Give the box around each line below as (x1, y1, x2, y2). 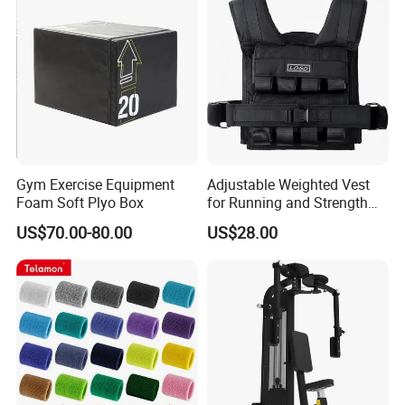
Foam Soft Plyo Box (16, 192, 145, 212)
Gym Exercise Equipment (16, 174, 175, 194)
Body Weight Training (206, 210, 344, 231)
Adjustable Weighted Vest (206, 174, 370, 194)
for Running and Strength (206, 192, 368, 212)
